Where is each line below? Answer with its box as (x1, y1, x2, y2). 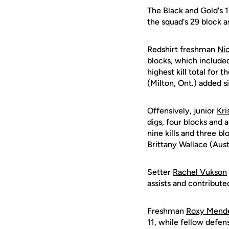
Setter (147, 167, 173, 177)
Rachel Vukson (173, 167, 227, 177)
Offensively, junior (147, 106, 217, 116)
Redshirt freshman (147, 44, 217, 54)
